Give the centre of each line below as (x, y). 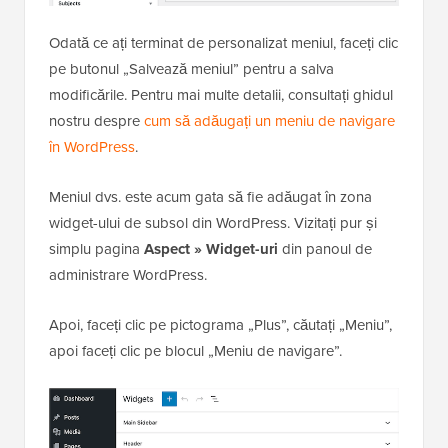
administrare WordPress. (128, 274)
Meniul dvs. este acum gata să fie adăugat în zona (210, 196)
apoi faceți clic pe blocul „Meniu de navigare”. (195, 350)
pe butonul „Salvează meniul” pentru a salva (191, 68)
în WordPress (92, 146)
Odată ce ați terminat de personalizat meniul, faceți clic (223, 42)
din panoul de (325, 248)
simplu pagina (96, 248)
